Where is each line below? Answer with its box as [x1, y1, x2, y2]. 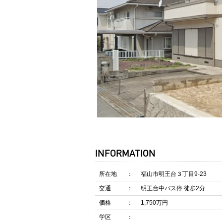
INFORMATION [95, 147, 156, 160]
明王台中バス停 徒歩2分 [141, 185, 205, 192]
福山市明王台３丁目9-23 [141, 170, 207, 178]
